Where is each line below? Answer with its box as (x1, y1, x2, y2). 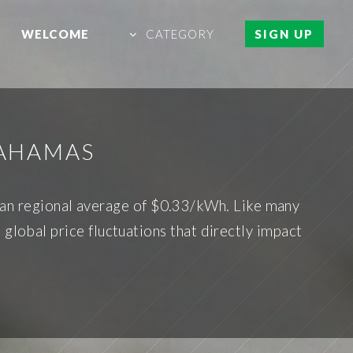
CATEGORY (145, 27, 215, 42)
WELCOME (21, 27, 89, 42)
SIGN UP (255, 27, 314, 42)
